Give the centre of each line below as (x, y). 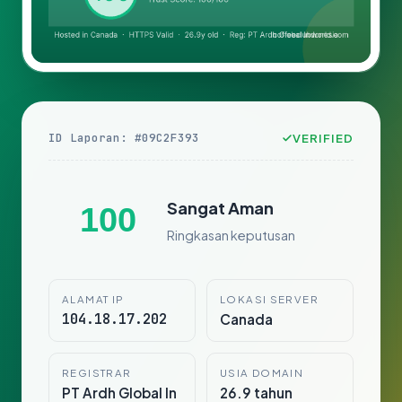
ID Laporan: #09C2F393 (124, 138)
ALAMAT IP (93, 300)
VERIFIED (323, 138)
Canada (246, 319)
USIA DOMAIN (262, 373)
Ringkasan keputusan (231, 235)
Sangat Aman (220, 207)
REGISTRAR (97, 373)
